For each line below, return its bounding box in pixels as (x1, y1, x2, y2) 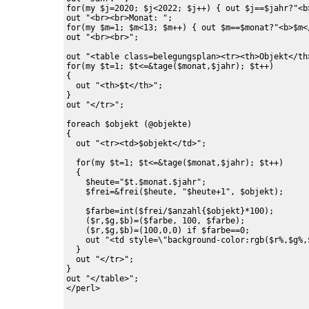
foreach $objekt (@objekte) (66, 119, 192, 129)
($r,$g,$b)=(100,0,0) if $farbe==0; (66, 226, 250, 235)
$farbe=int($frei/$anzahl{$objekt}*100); (66, 206, 274, 216)
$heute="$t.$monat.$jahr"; (66, 177, 206, 187)
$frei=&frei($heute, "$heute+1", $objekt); (66, 187, 283, 197)
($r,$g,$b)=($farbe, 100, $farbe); (66, 216, 245, 226)
